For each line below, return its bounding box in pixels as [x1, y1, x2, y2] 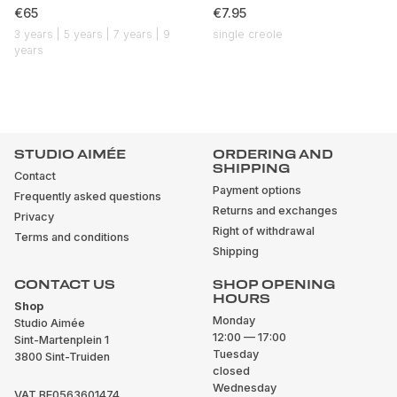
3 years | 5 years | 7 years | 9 [14, 27, 170, 41]
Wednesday [213, 381, 276, 394]
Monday [213, 314, 255, 327]
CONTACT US [14, 277, 115, 292]
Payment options [213, 183, 301, 197]
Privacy [14, 210, 54, 223]
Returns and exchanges [213, 204, 338, 217]
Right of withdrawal [213, 224, 315, 237]
